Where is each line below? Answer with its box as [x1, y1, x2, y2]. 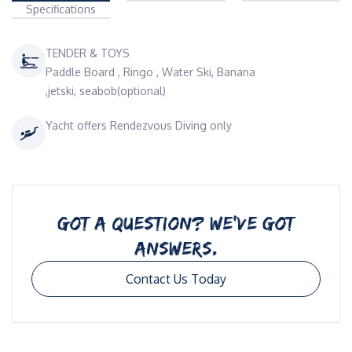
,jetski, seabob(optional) [46, 84, 166, 97]
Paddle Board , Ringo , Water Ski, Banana [46, 65, 255, 79]
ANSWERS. [134, 237, 218, 258]
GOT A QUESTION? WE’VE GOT [57, 212, 295, 233]
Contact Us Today [126, 271, 226, 287]
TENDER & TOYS [46, 46, 130, 60]
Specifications [26, 2, 97, 16]
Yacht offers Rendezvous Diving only [46, 119, 232, 132]
